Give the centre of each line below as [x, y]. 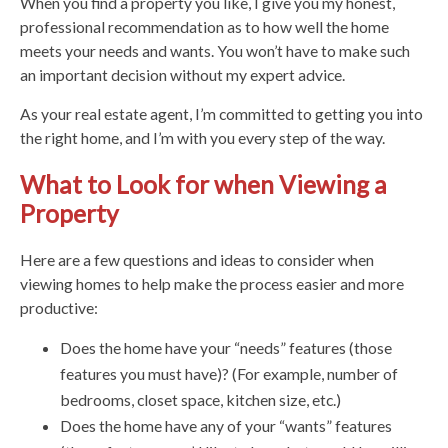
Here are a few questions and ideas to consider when [197, 260]
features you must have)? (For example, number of [229, 374]
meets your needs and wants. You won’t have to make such [215, 50]
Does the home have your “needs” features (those [226, 348]
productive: [59, 308]
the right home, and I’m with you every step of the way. [202, 137]
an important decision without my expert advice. [182, 74]
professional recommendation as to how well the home [204, 26]
